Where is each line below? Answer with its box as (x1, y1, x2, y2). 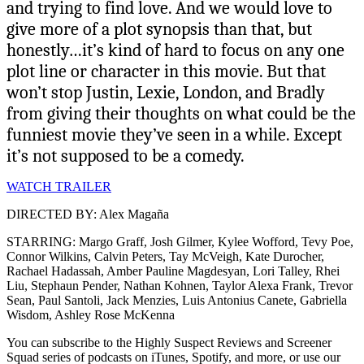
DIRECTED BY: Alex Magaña (6, 206, 169, 221)
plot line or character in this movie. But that (6, 60, 326, 82)
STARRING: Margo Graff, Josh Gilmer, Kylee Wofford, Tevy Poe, (6, 234, 353, 249)
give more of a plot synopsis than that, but (6, 18, 312, 40)
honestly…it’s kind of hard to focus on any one (6, 39, 344, 61)
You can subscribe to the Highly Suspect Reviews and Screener (6, 335, 331, 349)
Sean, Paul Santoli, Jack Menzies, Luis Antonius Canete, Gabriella (6, 292, 347, 307)
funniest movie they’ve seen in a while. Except (6, 123, 342, 145)
